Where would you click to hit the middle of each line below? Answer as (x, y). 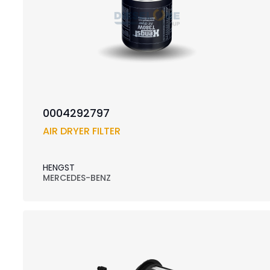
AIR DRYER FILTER (81, 131)
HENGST (58, 168)
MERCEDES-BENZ (77, 178)
